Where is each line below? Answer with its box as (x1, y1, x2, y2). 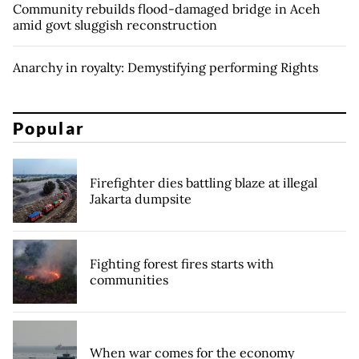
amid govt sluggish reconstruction (13, 17, 217, 34)
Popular (13, 117, 85, 138)
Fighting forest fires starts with (90, 255, 274, 272)
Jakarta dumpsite (90, 190, 192, 207)
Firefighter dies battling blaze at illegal (90, 174, 317, 191)
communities (90, 271, 168, 288)
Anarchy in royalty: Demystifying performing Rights (13, 59, 318, 76)
